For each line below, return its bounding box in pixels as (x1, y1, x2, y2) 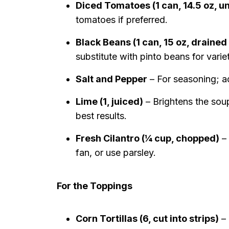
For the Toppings (57, 180, 132, 191)
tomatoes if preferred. (76, 14, 168, 25)
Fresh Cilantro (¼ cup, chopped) (76, 133, 219, 144)
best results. (76, 110, 127, 121)
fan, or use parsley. (76, 147, 156, 158)
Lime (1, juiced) (76, 96, 143, 107)
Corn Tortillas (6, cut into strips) (76, 213, 219, 224)
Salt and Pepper (76, 74, 147, 84)
